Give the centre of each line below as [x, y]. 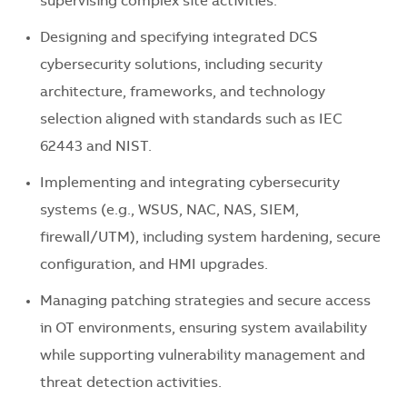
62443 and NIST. [96, 148]
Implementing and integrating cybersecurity [190, 184]
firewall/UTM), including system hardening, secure [210, 238]
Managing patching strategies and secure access [205, 302]
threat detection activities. [131, 384]
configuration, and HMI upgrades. [154, 266]
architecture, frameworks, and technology [183, 93]
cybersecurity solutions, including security [181, 66]
